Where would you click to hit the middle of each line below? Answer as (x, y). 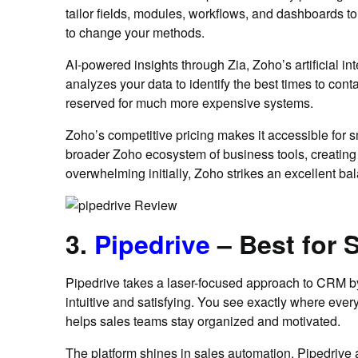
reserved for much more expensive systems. (189, 103)
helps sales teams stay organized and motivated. (203, 321)
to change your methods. (135, 32)
